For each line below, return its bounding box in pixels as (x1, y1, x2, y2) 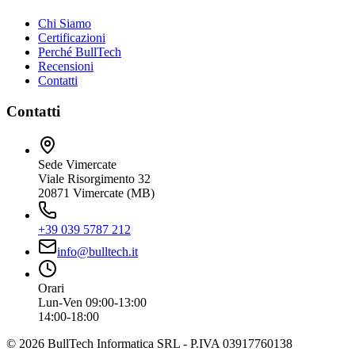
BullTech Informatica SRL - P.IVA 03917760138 (44, 336, 292, 350)
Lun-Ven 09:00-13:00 (38, 295, 147, 309)
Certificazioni (38, 31, 105, 45)
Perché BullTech (38, 45, 121, 59)
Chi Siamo (38, 17, 91, 31)
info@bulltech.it (57, 244, 138, 258)
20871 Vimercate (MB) (38, 185, 155, 200)
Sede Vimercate (38, 157, 116, 171)
